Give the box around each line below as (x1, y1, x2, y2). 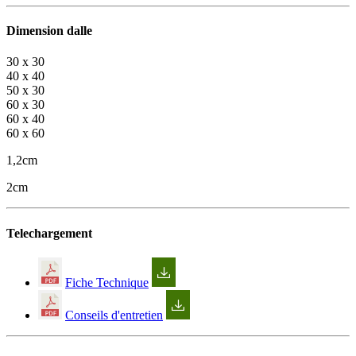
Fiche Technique (65, 275, 149, 289)
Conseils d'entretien (65, 308, 163, 322)
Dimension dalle (6, 24, 92, 38)
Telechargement (6, 226, 92, 240)
